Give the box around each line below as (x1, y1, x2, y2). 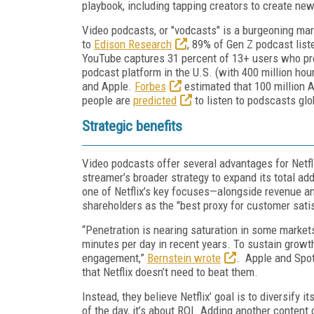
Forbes (135, 78, 166, 93)
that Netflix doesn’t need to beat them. (82, 264, 258, 279)
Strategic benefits (82, 117, 182, 135)
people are (82, 93, 133, 107)
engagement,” (82, 250, 147, 265)
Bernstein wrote (147, 250, 221, 265)
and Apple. (82, 78, 135, 93)
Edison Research (94, 36, 172, 51)
